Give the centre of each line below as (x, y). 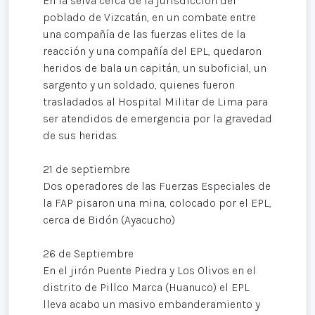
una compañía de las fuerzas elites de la (144, 34)
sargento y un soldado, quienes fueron (139, 84)
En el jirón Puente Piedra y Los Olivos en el (149, 270)
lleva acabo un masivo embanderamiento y (152, 304)
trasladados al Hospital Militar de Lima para (155, 101)
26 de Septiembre (88, 253)
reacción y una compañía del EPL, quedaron (152, 51)
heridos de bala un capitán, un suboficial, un (155, 67)
